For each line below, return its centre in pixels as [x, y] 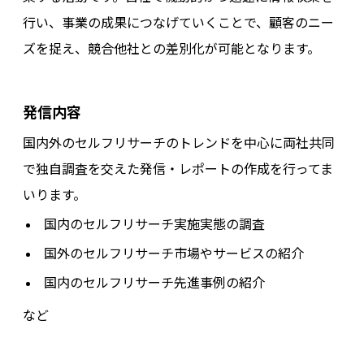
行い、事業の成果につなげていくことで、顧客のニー [178, 22]
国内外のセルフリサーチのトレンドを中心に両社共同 [179, 142]
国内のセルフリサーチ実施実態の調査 [154, 223]
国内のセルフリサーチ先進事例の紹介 [154, 282]
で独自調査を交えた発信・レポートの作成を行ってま [178, 168]
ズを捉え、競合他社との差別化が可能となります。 [171, 48]
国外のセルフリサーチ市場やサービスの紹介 [174, 253]
